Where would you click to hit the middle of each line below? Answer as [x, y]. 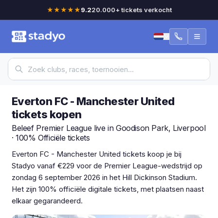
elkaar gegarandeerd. [47, 201]
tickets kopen [47, 114]
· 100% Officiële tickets [51, 138]
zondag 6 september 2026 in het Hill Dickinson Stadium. [104, 177]
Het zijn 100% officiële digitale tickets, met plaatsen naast [108, 189]
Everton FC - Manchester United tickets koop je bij [97, 154]
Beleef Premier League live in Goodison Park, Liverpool [109, 128]
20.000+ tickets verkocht [131, 10]
